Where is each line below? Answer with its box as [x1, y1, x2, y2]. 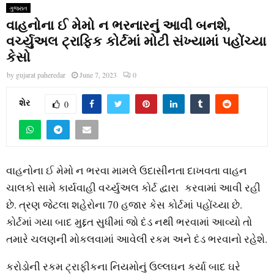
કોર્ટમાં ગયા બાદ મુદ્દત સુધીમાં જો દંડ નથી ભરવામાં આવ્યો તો [6, 215, 252, 229]
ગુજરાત [9, 3, 28, 12]
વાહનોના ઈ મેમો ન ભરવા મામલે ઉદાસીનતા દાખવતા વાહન [6, 163, 247, 178]
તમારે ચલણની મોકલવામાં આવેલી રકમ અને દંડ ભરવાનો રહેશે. [6, 232, 267, 246]
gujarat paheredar [16, 69, 65, 80]
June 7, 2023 [80, 69, 117, 80]
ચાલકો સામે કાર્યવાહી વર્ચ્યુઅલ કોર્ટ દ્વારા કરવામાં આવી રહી [6, 180, 261, 195]
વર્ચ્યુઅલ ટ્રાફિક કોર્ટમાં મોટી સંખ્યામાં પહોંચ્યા [6, 33, 266, 49]
